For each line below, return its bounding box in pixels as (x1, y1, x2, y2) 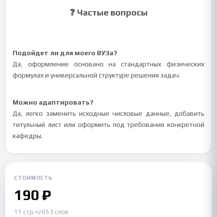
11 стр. (14, 208, 35, 216)
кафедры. (13, 132, 43, 139)
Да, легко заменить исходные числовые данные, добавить (13, 109, 204, 117)
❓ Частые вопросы (69, 7, 148, 17)
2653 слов (38, 208, 69, 216)
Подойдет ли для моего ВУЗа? (13, 49, 118, 57)
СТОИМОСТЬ (14, 175, 53, 181)
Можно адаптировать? (13, 98, 94, 106)
